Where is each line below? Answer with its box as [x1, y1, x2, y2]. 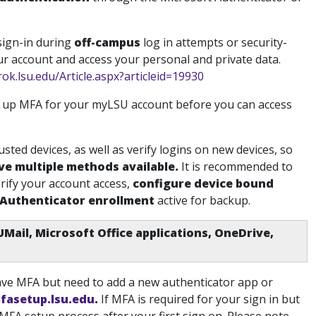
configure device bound [130, 176, 274, 191]
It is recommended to [181, 159, 293, 174]
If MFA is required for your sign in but [98, 291, 300, 307]
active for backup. [154, 193, 250, 208]
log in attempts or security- [140, 35, 287, 50]
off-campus [74, 35, 140, 50]
